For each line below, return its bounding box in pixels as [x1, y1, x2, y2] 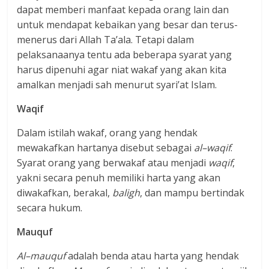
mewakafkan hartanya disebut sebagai [17, 141, 195, 155]
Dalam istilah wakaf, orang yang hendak [17, 126, 198, 140]
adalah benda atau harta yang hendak [68, 249, 240, 263]
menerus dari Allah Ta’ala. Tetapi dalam [17, 33, 195, 47]
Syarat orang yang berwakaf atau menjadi [17, 156, 209, 170]
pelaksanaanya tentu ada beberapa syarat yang [17, 48, 232, 62]
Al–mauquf [17, 249, 68, 263]
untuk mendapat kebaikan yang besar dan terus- [17, 18, 238, 32]
